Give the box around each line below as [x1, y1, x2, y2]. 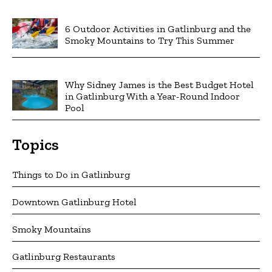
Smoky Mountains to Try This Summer [65, 35, 234, 46]
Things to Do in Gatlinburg [12, 169, 130, 181]
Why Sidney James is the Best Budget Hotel [65, 79, 254, 91]
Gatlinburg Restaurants [12, 251, 115, 263]
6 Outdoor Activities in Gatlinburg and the [65, 23, 251, 35]
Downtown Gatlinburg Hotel [12, 196, 137, 208]
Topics [12, 135, 59, 155]
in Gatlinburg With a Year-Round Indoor [65, 90, 240, 103]
